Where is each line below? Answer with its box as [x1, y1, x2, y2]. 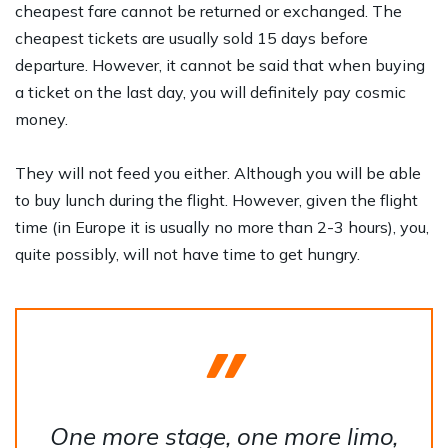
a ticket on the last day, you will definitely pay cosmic [15, 81, 406, 102]
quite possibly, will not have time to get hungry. [15, 243, 360, 264]
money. [15, 108, 68, 129]
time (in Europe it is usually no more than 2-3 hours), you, [15, 216, 429, 237]
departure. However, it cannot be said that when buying [15, 54, 425, 75]
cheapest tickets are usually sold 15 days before [15, 27, 368, 48]
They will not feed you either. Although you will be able [15, 162, 421, 183]
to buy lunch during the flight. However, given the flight [15, 189, 418, 210]
